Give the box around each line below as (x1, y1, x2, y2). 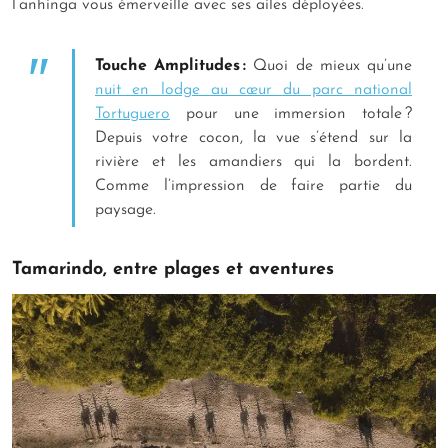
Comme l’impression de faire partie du (95, 178, 412, 195)
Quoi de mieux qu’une (246, 58, 413, 75)
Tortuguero (95, 106, 170, 123)
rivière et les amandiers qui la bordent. (95, 154, 412, 171)
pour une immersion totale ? (170, 106, 412, 123)
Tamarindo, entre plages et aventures (12, 260, 340, 280)
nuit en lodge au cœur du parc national (95, 82, 412, 99)
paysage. (95, 202, 161, 219)
